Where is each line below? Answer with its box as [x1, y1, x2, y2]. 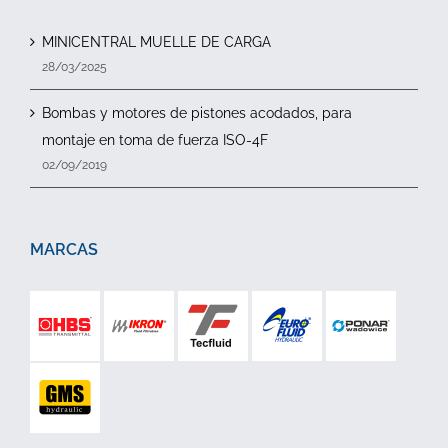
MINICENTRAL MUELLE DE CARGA [42, 34, 271, 50]
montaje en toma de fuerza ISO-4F [42, 132, 268, 148]
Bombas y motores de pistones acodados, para [42, 105, 352, 121]
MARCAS [30, 240, 98, 259]
